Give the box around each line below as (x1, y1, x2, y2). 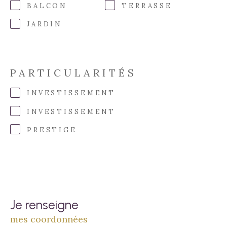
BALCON (26, 1, 67, 10)
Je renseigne (10, 197, 79, 213)
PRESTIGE (26, 125, 77, 134)
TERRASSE (122, 1, 173, 10)
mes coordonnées (10, 213, 88, 225)
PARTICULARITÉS (10, 66, 137, 80)
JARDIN (26, 20, 62, 29)
